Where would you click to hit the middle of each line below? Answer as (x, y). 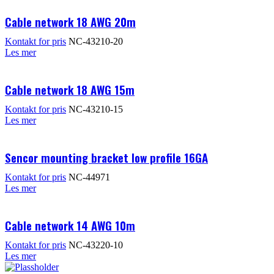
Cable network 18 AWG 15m (70, 89)
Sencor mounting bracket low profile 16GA (106, 157)
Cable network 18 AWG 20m (70, 21)
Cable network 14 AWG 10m (70, 225)
